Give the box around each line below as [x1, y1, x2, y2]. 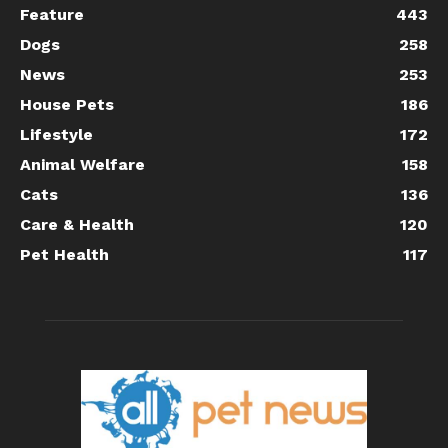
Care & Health [20, 215, 134, 234]
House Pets [20, 95, 114, 114]
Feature [20, 5, 84, 24]
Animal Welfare [20, 155, 145, 174]
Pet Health [20, 245, 109, 264]
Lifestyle [20, 125, 93, 144]
